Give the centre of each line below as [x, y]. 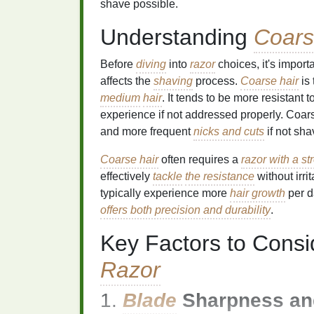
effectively [127, 176]
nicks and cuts [229, 131]
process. [217, 81]
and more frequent [147, 131]
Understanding [177, 37]
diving [151, 64]
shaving [173, 81]
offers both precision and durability [185, 210]
